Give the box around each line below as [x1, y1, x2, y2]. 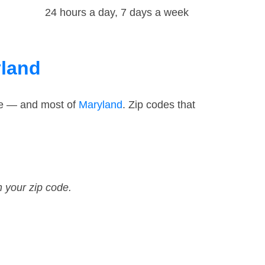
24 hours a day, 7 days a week [45, 7, 189, 19]
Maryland [79, 99, 122, 111]
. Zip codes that [122, 99, 195, 111]
